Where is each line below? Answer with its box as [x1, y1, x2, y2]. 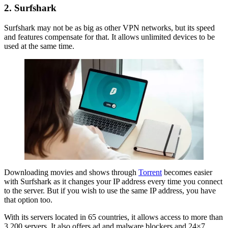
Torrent [138, 168, 162, 177]
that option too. [4, 195, 52, 205]
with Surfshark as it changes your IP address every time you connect [4, 177, 222, 186]
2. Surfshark [4, 3, 56, 14]
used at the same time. [4, 41, 74, 50]
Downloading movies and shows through [4, 168, 138, 177]
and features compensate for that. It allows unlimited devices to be [4, 32, 215, 41]
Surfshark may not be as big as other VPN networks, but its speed [4, 23, 215, 32]
